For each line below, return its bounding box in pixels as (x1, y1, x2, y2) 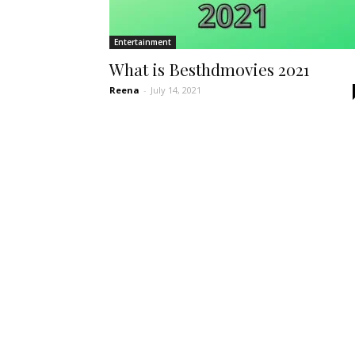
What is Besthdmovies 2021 (109, 58, 309, 80)
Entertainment (114, 36, 171, 48)
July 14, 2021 (151, 84, 201, 96)
